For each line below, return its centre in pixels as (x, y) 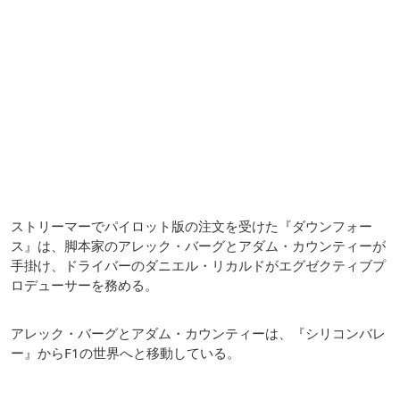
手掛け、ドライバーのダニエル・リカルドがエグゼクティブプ (198, 265)
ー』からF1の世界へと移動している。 (125, 352)
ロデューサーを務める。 (84, 284)
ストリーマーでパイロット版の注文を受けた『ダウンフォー (192, 225)
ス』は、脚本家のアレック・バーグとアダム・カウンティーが (198, 245)
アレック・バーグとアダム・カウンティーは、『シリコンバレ (198, 333)
